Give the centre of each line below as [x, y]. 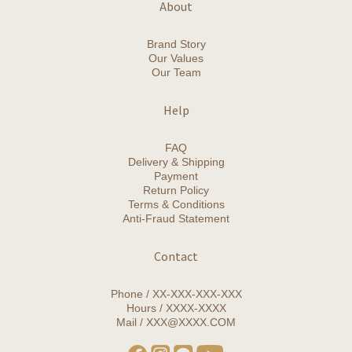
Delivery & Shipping [176, 162]
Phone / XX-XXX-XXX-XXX [176, 294]
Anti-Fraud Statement [176, 218]
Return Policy [176, 190]
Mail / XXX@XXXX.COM [176, 322]
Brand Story [176, 44]
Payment [176, 176]
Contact [176, 256]
